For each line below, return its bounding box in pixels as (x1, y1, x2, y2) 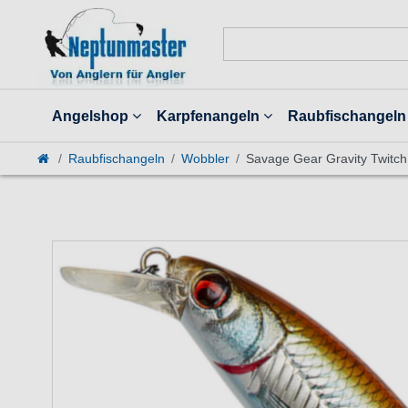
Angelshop (52, 107, 129, 125)
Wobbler (180, 151, 229, 167)
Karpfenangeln (157, 107, 260, 125)
